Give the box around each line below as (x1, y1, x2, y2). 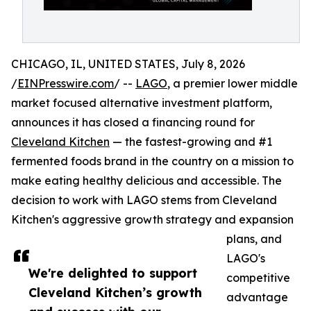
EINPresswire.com (17, 76, 114, 90)
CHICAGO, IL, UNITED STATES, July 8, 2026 (11, 57, 245, 71)
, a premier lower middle (167, 76, 298, 90)
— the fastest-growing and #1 (110, 135, 272, 149)
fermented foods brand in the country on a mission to (11, 154, 294, 168)
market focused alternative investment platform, (11, 96, 272, 110)
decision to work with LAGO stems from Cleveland (11, 193, 277, 207)
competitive (226, 271, 290, 285)
